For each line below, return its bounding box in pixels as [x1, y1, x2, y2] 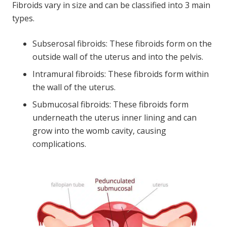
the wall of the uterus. [32, 81, 116, 93]
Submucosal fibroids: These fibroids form [32, 98, 188, 110]
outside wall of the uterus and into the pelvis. [32, 51, 203, 62]
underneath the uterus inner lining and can [32, 111, 197, 123]
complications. [32, 138, 86, 149]
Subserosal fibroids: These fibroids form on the [32, 37, 212, 49]
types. [12, 12, 34, 24]
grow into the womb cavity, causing [32, 125, 166, 136]
